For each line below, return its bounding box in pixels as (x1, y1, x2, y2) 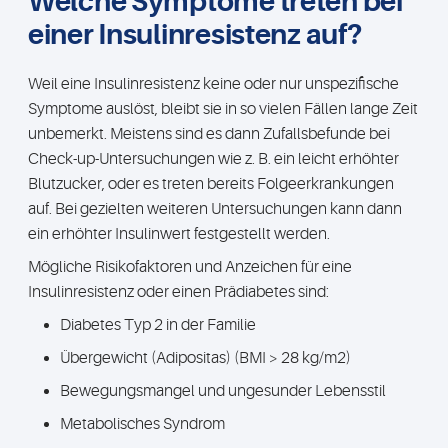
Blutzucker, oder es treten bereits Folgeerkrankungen (28, 175, 394, 193)
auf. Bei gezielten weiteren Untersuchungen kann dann (28, 200, 402, 218)
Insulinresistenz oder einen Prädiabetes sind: (28, 283, 329, 301)
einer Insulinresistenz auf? (28, 19, 362, 51)
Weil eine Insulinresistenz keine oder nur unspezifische (28, 75, 399, 93)
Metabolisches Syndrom (60, 415, 225, 433)
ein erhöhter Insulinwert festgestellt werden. (28, 225, 330, 243)
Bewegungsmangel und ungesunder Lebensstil (60, 382, 386, 400)
